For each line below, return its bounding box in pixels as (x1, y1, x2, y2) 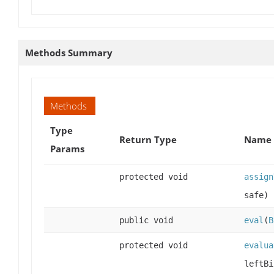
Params (50, 142, 84, 155)
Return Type (119, 133, 177, 146)
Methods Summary (25, 46, 113, 59)
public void (119, 215, 173, 225)
